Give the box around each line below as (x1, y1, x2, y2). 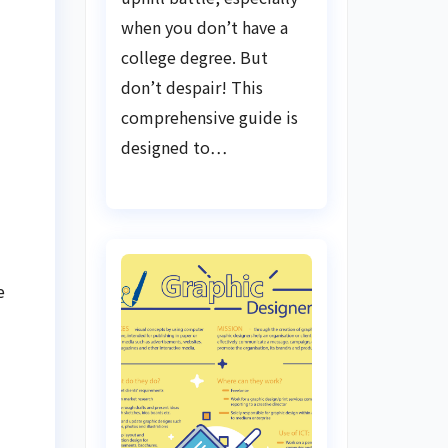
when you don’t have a (120, 14, 288, 39)
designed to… (120, 134, 227, 159)
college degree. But (120, 44, 268, 69)
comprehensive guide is (120, 104, 298, 129)
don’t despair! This (120, 74, 263, 99)
